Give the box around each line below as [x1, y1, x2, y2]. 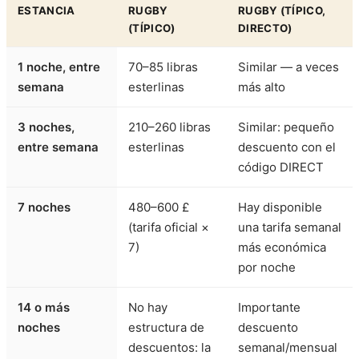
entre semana [18, 139, 99, 155]
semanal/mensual [238, 340, 337, 356]
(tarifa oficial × [128, 220, 209, 236]
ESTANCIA [18, 4, 75, 18]
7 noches [18, 200, 71, 216]
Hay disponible [238, 200, 322, 216]
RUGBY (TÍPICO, [238, 4, 326, 18]
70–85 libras [128, 59, 198, 75]
